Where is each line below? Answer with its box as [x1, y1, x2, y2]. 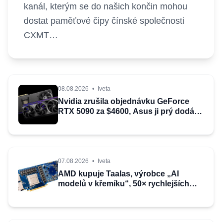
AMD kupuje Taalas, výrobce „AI [58, 169, 179, 178]
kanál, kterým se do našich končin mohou [24, 1, 187, 11]
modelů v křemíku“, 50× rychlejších [58, 179, 189, 188]
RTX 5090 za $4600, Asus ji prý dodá [58, 107, 194, 115]
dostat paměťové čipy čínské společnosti [24, 16, 184, 26]
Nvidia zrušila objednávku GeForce [58, 97, 189, 106]
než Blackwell [58, 189, 109, 198]
